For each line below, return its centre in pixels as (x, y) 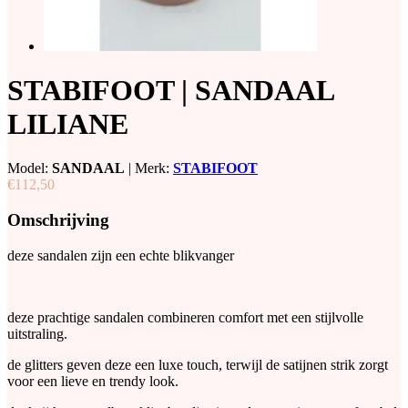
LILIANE (68, 123)
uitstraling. (37, 333)
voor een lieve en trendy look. (93, 381)
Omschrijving (58, 220)
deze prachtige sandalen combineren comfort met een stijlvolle (185, 317)
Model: (30, 168)
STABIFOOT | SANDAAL (170, 90)
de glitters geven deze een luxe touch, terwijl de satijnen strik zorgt (198, 364)
